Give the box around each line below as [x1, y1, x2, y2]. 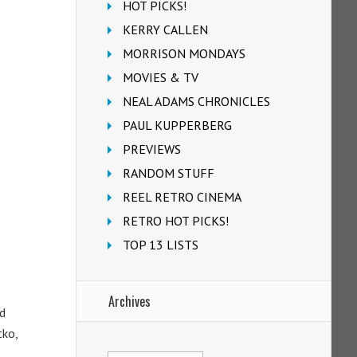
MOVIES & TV [123, 69, 198, 85]
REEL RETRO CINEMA [123, 189, 241, 205]
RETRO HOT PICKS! [123, 213, 229, 229]
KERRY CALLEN [123, 22, 208, 37]
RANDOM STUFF [123, 165, 214, 181]
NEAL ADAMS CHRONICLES [123, 93, 270, 109]
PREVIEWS [123, 141, 181, 157]
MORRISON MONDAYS [123, 45, 245, 61]
